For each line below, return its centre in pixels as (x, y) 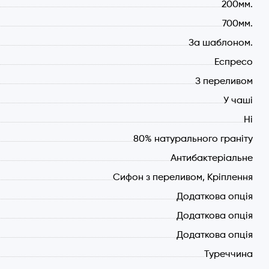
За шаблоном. (221, 43)
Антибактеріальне (212, 159)
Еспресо (234, 62)
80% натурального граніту (193, 139)
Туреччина (229, 255)
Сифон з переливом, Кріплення (183, 178)
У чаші (238, 101)
